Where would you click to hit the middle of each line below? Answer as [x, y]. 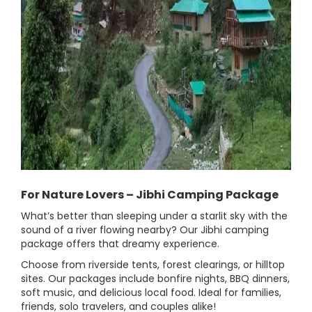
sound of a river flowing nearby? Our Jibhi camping [145, 230]
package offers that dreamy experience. [120, 244]
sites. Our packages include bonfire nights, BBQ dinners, [155, 279]
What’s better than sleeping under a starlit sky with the [154, 216]
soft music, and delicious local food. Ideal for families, [151, 293]
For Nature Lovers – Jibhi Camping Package [150, 195]
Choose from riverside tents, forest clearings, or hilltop [153, 265]
